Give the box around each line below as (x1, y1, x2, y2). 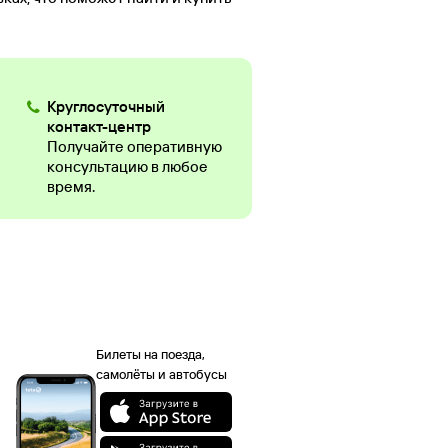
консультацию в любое (46, 157, 208, 177)
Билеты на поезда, (96, 346, 205, 363)
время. (46, 177, 95, 197)
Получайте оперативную (46, 137, 222, 157)
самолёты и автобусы (96, 366, 227, 383)
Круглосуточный (46, 97, 165, 117)
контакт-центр (46, 117, 151, 137)
